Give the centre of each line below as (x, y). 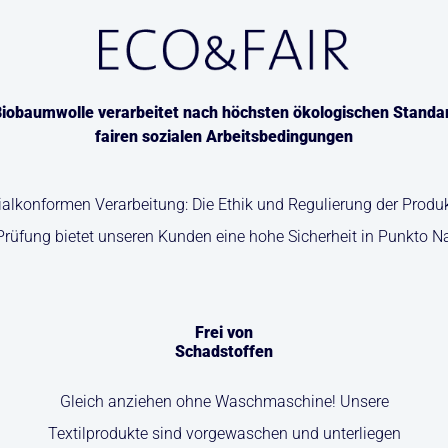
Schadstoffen (224, 352)
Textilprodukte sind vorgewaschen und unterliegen (224, 434)
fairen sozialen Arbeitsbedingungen (224, 137)
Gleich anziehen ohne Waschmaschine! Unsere (224, 402)
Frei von (224, 333)
